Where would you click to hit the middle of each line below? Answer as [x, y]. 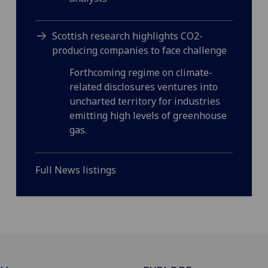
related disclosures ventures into [144, 86]
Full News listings [75, 170]
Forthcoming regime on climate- [141, 72]
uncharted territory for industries [145, 101]
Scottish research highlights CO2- [128, 36]
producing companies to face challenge [140, 51]
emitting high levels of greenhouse [148, 115]
